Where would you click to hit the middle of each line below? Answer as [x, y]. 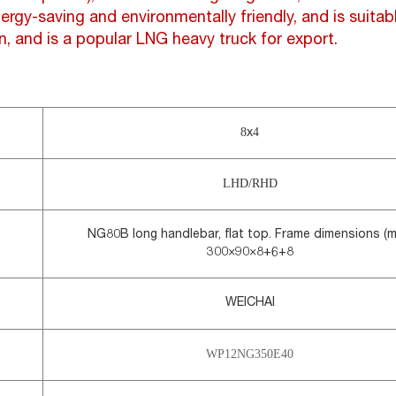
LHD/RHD [250, 183]
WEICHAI [250, 303]
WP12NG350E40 [250, 354]
